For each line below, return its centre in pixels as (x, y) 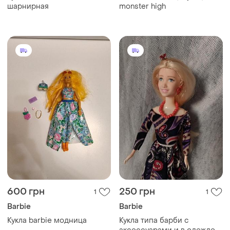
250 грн (137, 192)
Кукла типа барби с (154, 221)
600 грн (26, 192)
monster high (142, 7)
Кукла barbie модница (47, 221)
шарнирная (28, 7)
